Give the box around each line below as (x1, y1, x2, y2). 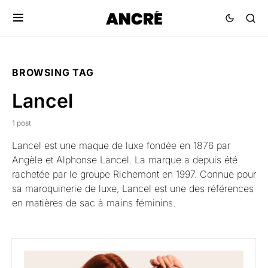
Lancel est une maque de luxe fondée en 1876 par (12, 139, 230, 151)
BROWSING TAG (12, 66, 94, 78)
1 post (12, 118, 31, 127)
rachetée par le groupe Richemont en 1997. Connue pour (12, 168, 256, 180)
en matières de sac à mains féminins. (12, 197, 175, 209)
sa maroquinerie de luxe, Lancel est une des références (12, 182, 254, 194)
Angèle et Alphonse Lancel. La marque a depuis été (12, 154, 237, 166)
